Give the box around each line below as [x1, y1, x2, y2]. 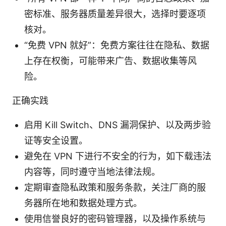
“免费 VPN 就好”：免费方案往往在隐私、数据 [24, 39, 209, 50]
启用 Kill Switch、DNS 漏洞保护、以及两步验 [24, 119, 211, 130]
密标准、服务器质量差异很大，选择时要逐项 [24, 8, 206, 19]
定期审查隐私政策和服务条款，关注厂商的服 [24, 182, 206, 193]
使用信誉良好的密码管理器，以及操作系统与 [24, 213, 206, 224]
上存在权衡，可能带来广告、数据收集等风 [24, 55, 197, 66]
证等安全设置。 [24, 135, 88, 146]
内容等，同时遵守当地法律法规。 [24, 166, 160, 177]
